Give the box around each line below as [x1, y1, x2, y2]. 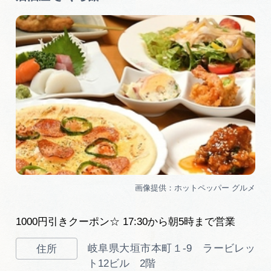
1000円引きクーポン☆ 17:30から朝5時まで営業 [15, 216, 235, 228]
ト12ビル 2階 [87, 258, 155, 270]
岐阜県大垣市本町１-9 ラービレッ [87, 243, 256, 255]
